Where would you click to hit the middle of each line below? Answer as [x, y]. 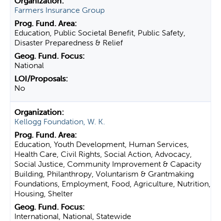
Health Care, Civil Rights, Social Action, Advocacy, [103, 154]
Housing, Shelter [44, 194]
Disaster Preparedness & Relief [69, 43]
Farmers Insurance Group [59, 10]
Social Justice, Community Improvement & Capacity [108, 164]
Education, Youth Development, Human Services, [102, 144]
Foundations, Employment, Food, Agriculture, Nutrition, [112, 184]
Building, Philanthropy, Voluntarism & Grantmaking [104, 174]
